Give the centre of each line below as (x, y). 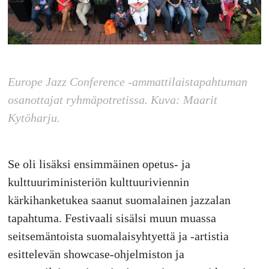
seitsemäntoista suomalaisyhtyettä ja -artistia (118, 236)
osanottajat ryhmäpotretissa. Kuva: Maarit (112, 99)
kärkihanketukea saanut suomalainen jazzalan (119, 200)
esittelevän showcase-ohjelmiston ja (96, 254)
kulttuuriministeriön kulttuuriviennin (98, 182)
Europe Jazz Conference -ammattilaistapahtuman (127, 81)
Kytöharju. (34, 117)
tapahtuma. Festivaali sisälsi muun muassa (112, 218)
